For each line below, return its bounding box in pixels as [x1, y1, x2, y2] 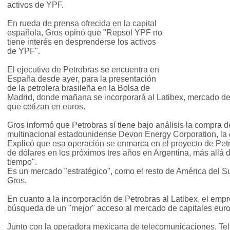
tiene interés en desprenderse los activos [7, 37, 156, 47]
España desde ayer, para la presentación [7, 74, 156, 84]
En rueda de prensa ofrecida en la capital [7, 19, 157, 28]
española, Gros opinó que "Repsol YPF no [7, 28, 162, 37]
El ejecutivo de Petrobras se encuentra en [7, 65, 159, 74]
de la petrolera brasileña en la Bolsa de [7, 84, 150, 93]
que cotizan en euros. [7, 102, 85, 111]
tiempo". [7, 158, 37, 167]
